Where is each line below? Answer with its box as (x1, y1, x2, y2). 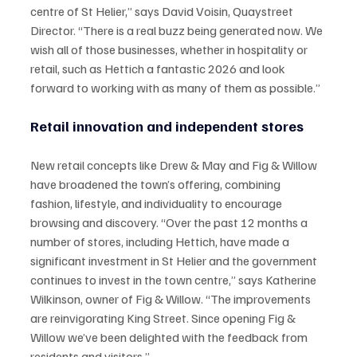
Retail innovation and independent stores (30, 116, 304, 135)
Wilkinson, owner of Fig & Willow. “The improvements (30, 290, 313, 307)
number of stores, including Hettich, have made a (30, 233, 292, 249)
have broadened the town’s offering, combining (30, 175, 283, 192)
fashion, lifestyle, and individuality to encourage (30, 194, 284, 211)
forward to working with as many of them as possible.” (30, 79, 320, 96)
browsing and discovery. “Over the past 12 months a (30, 214, 310, 230)
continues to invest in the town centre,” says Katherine (30, 271, 319, 288)
